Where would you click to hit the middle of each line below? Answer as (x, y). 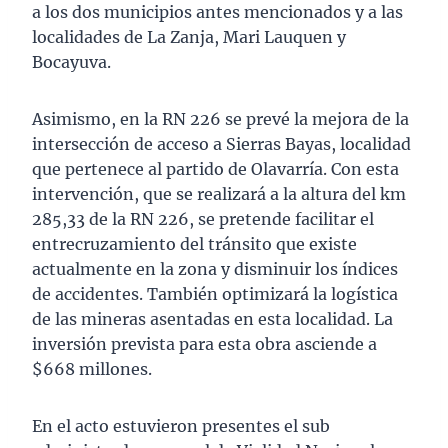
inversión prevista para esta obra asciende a (204, 344)
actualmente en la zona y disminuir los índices (215, 269)
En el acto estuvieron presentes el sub (181, 426)
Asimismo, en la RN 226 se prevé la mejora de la (220, 119)
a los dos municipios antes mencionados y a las (217, 12)
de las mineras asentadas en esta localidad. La (212, 319)
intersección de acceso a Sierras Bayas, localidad (221, 144)
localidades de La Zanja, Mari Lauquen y (189, 37)
